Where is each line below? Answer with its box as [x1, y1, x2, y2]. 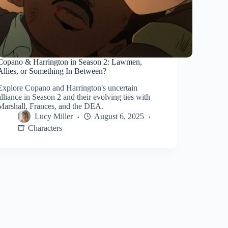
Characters [28, 123, 63, 132]
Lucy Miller [35, 112, 73, 121]
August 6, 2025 [94, 112, 145, 121]
